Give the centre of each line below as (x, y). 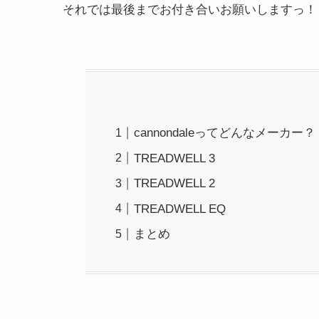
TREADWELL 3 (175, 158)
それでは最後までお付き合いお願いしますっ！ (190, 10)
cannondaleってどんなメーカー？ (225, 133)
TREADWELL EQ (180, 209)
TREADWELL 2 (175, 184)
